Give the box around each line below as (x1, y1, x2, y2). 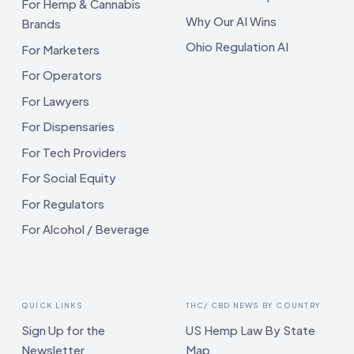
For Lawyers (21, 92, 89, 108)
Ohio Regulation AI (185, 39, 288, 55)
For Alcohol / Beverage (21, 221, 149, 237)
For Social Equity (21, 170, 116, 186)
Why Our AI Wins (185, 13, 277, 28)
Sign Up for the (21, 322, 105, 338)
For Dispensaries (21, 119, 115, 134)
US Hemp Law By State (185, 322, 315, 338)
